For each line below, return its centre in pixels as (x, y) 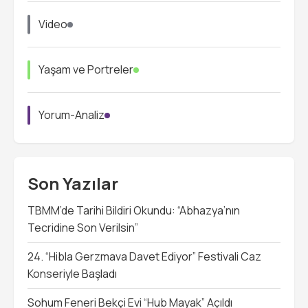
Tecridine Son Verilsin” (83, 228)
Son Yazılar (73, 184)
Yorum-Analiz (71, 115)
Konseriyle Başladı (72, 274)
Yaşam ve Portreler (86, 70)
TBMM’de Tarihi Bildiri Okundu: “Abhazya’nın (134, 211)
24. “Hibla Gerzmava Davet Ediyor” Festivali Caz (144, 257)
